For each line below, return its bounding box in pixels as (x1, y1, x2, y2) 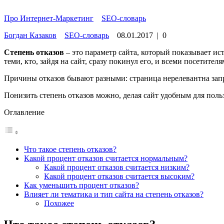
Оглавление (4, 107, 44, 116)
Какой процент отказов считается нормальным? (24, 153, 187, 162)
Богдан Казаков (4, 30, 56, 39)
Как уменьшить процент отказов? (24, 180, 139, 189)
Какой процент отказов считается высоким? (44, 171, 194, 180)
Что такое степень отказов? (24, 144, 116, 153)
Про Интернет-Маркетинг (4, 13, 93, 22)
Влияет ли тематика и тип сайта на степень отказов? (24, 189, 203, 198)
